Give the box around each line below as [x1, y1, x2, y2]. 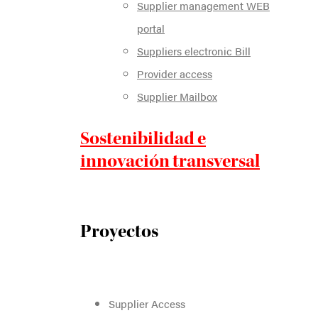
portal [137, 20, 165, 35]
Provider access [137, 65, 212, 81]
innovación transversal [80, 149, 260, 172]
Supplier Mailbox [137, 88, 217, 104]
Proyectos [80, 219, 158, 243]
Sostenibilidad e [80, 126, 206, 150]
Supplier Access [109, 295, 185, 311]
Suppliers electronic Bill [137, 43, 251, 58]
